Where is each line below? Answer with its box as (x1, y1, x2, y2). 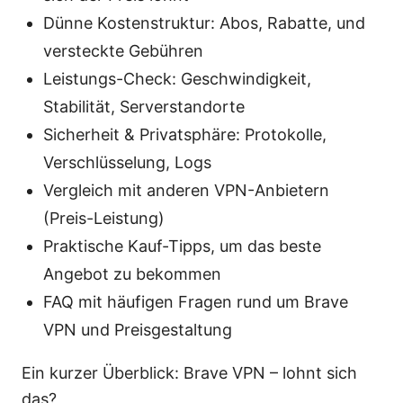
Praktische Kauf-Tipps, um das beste (43, 237, 321, 256)
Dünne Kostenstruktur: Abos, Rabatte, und (43, 13, 365, 33)
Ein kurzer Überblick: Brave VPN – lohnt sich (22, 363, 357, 383)
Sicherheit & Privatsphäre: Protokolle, (43, 125, 327, 145)
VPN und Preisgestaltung (43, 320, 232, 340)
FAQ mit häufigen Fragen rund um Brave (43, 292, 348, 312)
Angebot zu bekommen (43, 264, 221, 284)
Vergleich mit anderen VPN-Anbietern (43, 181, 329, 201)
